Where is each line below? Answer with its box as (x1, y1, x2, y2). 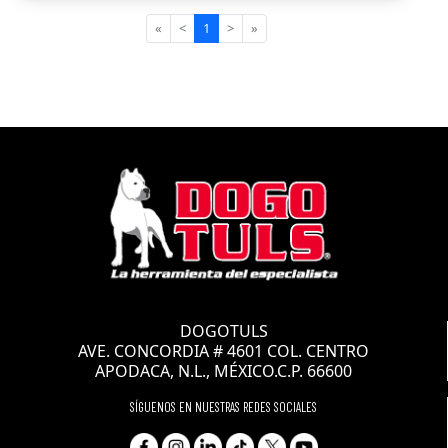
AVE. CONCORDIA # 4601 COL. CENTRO (78, 340, 369, 362)
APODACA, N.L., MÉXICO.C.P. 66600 (95, 360, 352, 382)
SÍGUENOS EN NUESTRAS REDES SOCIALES (130, 399, 317, 415)
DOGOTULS (179, 320, 268, 342)
